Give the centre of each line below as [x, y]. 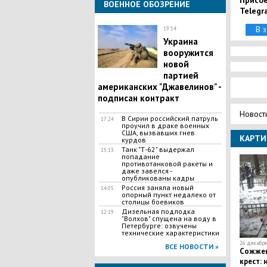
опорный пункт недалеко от [168, 195]
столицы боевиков [153, 202]
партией [181, 75]
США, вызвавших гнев [158, 133]
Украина [180, 41]
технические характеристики [170, 233]
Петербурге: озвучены [159, 226]
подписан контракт [138, 98]
